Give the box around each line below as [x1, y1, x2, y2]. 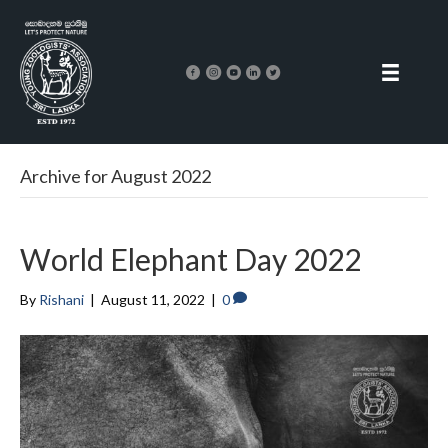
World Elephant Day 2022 [20, 241, 361, 278]
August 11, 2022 [101, 291, 205, 309]
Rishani [39, 291, 84, 309]
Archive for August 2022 [20, 165, 211, 188]
